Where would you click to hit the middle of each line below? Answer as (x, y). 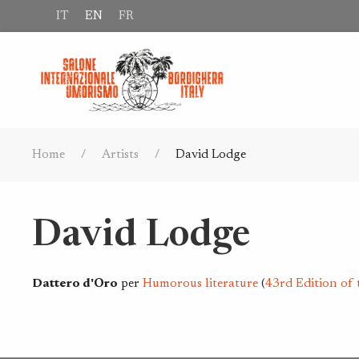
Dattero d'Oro (75, 284)
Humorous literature (200, 284)
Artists (120, 155)
